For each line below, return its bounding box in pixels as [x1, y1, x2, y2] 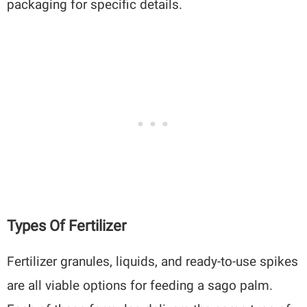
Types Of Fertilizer [7, 217, 127, 234]
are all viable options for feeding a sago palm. [7, 277, 273, 293]
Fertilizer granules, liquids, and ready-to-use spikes [7, 253, 299, 269]
